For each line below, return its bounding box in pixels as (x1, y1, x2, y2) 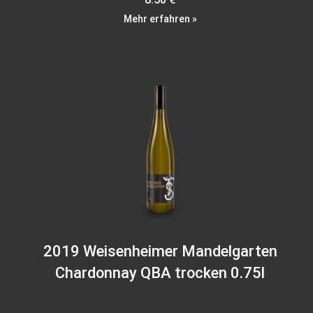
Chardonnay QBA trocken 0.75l (55, 264, 265, 282)
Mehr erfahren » (123, 13, 197, 25)
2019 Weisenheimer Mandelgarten (43, 242, 277, 261)
